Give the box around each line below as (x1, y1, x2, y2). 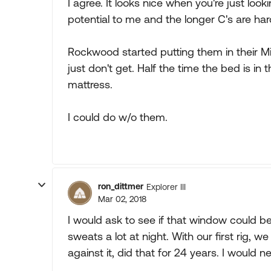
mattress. (68, 78, 113, 91)
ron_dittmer (98, 181, 143, 191)
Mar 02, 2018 (98, 194, 146, 204)
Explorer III (146, 181, 186, 192)
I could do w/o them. (68, 111, 168, 123)
